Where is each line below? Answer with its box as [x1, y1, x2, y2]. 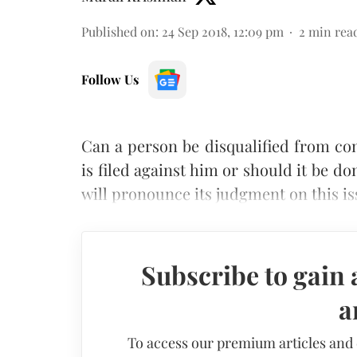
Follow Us [81, 71, 139, 88]
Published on [81, 23, 155, 40]
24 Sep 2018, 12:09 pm [162, 23, 284, 40]
